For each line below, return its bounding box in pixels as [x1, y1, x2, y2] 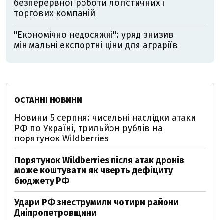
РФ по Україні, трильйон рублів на [14, 123, 163, 134]
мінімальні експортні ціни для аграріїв [14, 40, 178, 51]
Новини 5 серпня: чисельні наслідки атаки [14, 112, 196, 123]
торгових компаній [14, 8, 95, 19]
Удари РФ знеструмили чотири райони [14, 197, 179, 208]
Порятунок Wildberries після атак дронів [14, 155, 184, 165]
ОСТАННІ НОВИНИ [14, 95, 82, 105]
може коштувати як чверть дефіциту [14, 165, 173, 176]
